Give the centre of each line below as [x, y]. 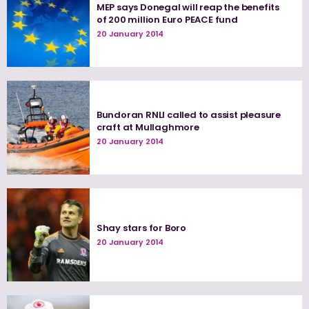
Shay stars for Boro [141, 228]
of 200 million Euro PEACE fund [167, 19]
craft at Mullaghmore [148, 127]
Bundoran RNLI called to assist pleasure [189, 114]
